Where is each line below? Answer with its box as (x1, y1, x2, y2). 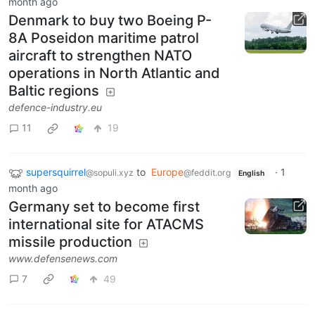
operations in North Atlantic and (8, 64, 220, 82)
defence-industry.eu (8, 101, 102, 113)
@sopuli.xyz (86, 167, 134, 178)
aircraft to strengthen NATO (8, 46, 192, 64)
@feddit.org (184, 167, 231, 178)
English (238, 168, 264, 178)
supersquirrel (26, 165, 86, 178)
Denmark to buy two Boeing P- (8, 11, 212, 29)
